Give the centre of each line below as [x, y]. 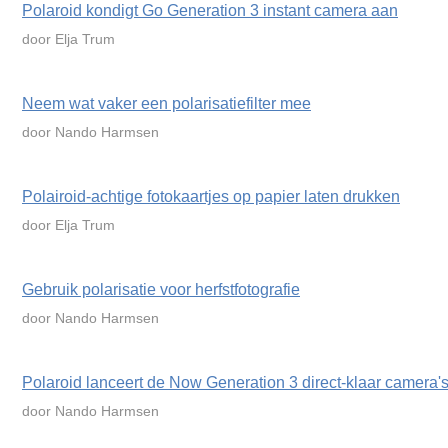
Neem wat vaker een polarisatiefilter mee [166, 103]
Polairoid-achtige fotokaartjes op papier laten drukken [211, 196]
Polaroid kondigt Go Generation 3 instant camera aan [210, 10]
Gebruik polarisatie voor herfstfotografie [161, 289]
